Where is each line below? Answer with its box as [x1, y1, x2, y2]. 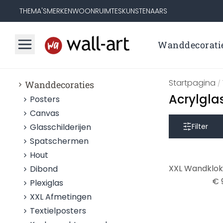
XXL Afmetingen [30, 191, 92, 203]
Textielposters [30, 205, 87, 217]
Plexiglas [30, 177, 64, 189]
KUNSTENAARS [121, 6, 167, 16]
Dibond [30, 163, 58, 175]
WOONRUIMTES [72, 6, 122, 16]
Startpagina [169, 77, 216, 89]
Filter [192, 121, 209, 131]
